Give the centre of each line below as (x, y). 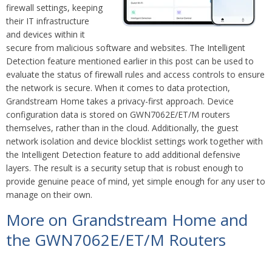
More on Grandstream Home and (127, 219)
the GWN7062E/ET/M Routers (116, 240)
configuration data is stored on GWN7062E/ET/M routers (118, 114)
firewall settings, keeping (54, 7)
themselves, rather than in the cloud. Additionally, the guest (122, 127)
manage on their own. (50, 194)
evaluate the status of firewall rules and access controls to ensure (135, 74)
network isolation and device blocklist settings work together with (134, 141)
